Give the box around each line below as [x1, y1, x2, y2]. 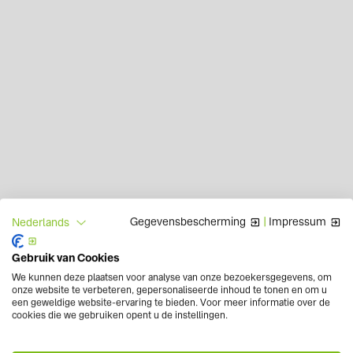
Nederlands [12, 214, 69, 229]
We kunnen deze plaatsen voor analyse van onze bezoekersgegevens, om [12, 271, 332, 284]
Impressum [269, 214, 326, 229]
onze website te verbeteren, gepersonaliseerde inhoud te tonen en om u [12, 284, 327, 297]
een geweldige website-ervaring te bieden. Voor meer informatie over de [12, 296, 330, 310]
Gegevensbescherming [130, 214, 246, 229]
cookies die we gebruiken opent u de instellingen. [12, 309, 228, 322]
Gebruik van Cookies [12, 251, 120, 266]
